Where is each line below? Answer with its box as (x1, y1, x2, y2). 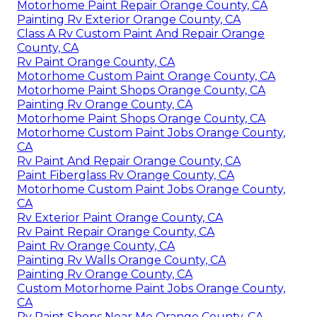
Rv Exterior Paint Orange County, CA (17, 210, 223, 224)
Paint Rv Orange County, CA (17, 238, 175, 253)
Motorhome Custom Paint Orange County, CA (17, 69, 275, 83)
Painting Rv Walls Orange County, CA (17, 253, 226, 267)
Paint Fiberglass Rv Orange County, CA (17, 168, 234, 182)
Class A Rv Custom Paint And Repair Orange (17, 26, 265, 40)
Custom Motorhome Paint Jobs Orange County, (17, 281, 285, 295)
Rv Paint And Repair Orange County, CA (17, 154, 241, 168)
